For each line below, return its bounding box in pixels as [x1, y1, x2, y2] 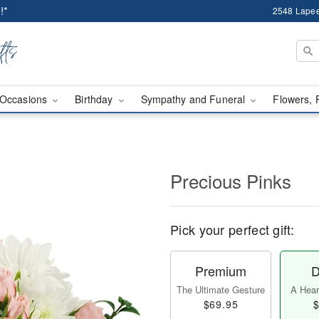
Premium [195, 261, 246, 280]
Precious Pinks [170, 167, 291, 194]
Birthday [75, 92, 116, 106]
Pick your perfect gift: [170, 220, 294, 239]
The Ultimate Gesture [177, 283, 265, 296]
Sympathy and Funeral [140, 92, 249, 106]
